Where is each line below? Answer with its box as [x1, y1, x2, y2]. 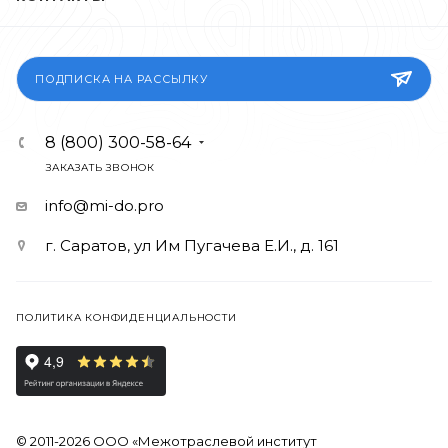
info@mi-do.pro [45, 195, 164, 215]
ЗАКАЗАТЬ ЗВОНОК [46, 160, 155, 174]
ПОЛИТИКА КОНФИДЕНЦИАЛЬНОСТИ [16, 310, 237, 324]
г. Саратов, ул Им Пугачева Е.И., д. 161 [45, 235, 339, 255]
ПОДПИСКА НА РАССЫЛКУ [35, 71, 208, 86]
